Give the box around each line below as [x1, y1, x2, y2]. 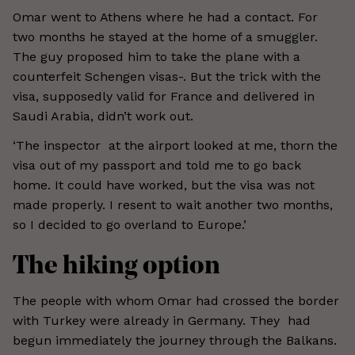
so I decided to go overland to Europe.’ [13, 217, 246, 232]
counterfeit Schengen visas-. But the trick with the [13, 69, 321, 84]
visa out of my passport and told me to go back [13, 158, 301, 173]
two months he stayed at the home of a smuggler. [13, 29, 318, 44]
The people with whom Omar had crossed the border [13, 293, 339, 308]
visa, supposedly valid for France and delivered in [13, 89, 315, 104]
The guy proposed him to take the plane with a [13, 49, 300, 64]
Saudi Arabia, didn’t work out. [13, 109, 193, 124]
